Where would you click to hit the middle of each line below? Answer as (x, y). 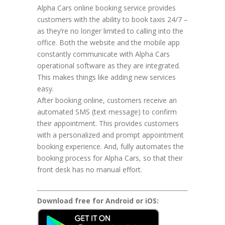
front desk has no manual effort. (90, 170)
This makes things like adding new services (106, 77)
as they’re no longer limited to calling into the (110, 31)
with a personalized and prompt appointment (110, 135)
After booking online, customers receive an (107, 100)
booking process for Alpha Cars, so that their (110, 158)
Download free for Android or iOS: (98, 201)
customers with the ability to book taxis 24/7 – (113, 19)
